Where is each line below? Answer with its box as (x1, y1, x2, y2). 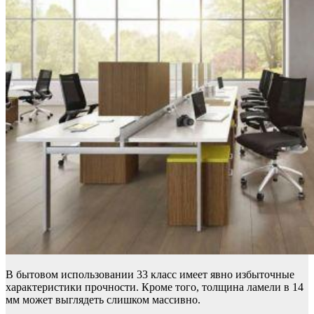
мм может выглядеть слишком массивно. (6, 294, 200, 306)
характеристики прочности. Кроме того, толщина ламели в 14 (6, 281, 303, 293)
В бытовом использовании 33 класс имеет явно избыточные (6, 268, 294, 280)
